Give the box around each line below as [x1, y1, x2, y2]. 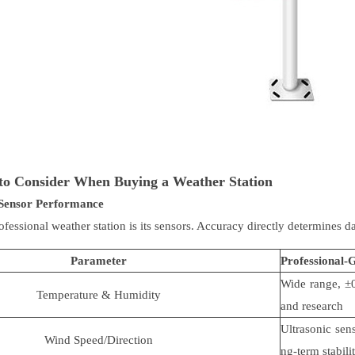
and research [281, 299, 343, 312]
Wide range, [281, 277, 345, 290]
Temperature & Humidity [36, 288, 161, 301]
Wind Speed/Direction [44, 333, 153, 346]
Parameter [70, 254, 127, 267]
